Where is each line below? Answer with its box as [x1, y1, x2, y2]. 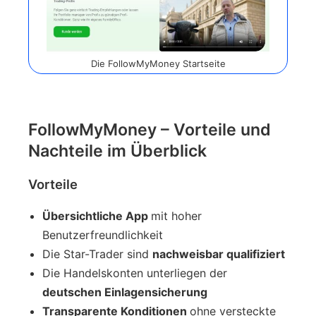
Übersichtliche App [42, 208, 151, 223]
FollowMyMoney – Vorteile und [28, 119, 271, 140]
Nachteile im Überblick [28, 140, 207, 161]
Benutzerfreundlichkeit [42, 227, 163, 242]
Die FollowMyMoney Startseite [90, 57, 226, 69]
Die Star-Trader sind [42, 246, 152, 261]
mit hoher [151, 208, 202, 223]
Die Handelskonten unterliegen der [42, 265, 227, 280]
